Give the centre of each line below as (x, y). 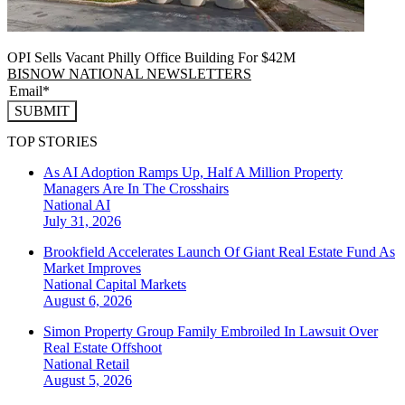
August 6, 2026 (88, 301)
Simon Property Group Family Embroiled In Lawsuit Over (211, 332)
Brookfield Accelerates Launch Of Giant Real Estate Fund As (219, 252)
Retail (113, 364)
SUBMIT (42, 110)
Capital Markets (141, 285)
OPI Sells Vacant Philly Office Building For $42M (151, 57)
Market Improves (92, 268)
